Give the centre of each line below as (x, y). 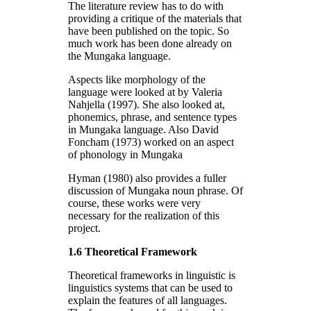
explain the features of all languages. (148, 300)
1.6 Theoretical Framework (133, 251)
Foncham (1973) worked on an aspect (151, 142)
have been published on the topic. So (149, 31)
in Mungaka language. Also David (143, 129)
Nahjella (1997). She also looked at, (148, 104)
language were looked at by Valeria (145, 92)
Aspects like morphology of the (137, 79)
